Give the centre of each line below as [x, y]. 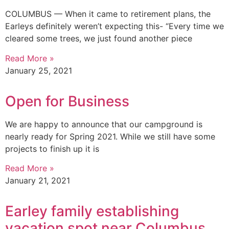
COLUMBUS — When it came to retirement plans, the [108, 14]
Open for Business [67, 101]
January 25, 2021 [39, 70]
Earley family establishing [92, 211]
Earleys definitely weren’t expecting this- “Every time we [114, 26]
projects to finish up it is [52, 148]
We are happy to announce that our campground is [104, 124]
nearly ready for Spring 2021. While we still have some [110, 136]
